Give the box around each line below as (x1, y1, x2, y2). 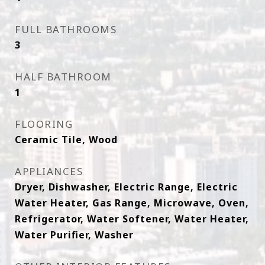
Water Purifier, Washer (15, 228, 134, 241)
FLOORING (15, 117, 73, 131)
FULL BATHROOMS (15, 22, 117, 36)
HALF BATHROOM (15, 70, 112, 83)
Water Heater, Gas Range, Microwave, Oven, (15, 196, 249, 209)
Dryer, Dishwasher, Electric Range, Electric (15, 180, 238, 193)
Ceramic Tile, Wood (15, 133, 118, 146)
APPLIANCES (15, 164, 83, 178)
